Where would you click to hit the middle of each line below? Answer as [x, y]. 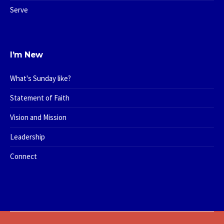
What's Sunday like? [41, 78]
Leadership [28, 136]
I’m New [26, 54]
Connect [24, 156]
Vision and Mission [38, 117]
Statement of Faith [40, 97]
